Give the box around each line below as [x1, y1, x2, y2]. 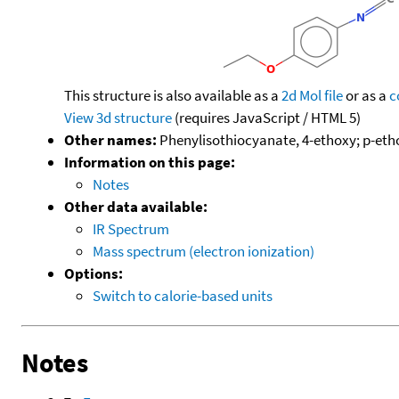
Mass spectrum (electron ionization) [93, 240, 314, 261]
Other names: [64, 129, 157, 150]
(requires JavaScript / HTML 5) [172, 107, 361, 127]
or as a [343, 85, 389, 105]
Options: [64, 263, 123, 283]
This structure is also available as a [64, 85, 281, 105]
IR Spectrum [93, 218, 169, 239]
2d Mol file [281, 85, 343, 105]
